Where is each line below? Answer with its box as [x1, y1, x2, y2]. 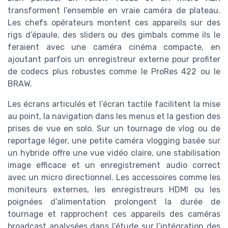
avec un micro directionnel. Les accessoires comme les [8, 173, 220, 183]
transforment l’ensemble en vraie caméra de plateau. [8, 6, 220, 16]
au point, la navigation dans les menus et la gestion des [8, 111, 220, 122]
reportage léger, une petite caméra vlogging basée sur [8, 136, 220, 146]
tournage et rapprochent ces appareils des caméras [8, 209, 220, 219]
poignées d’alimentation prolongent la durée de [8, 197, 220, 207]
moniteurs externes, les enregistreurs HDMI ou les [8, 185, 220, 195]
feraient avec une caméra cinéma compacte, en [8, 42, 220, 52]
